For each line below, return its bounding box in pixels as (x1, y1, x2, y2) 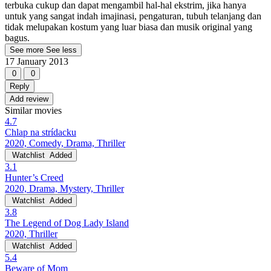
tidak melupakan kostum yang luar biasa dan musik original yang (5, 22, 252, 33)
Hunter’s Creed (5, 172, 64, 183)
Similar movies (5, 105, 62, 116)
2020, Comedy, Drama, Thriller (5, 138, 125, 149)
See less (46, 45, 77, 55)
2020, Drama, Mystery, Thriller (5, 183, 124, 194)
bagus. (5, 33, 30, 44)
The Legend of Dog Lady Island (5, 218, 129, 229)
